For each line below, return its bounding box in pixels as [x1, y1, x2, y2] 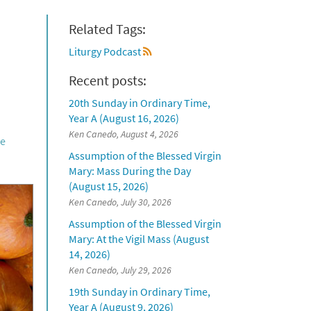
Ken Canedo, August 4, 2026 [68, 128, 178, 141]
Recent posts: [68, 72, 146, 90]
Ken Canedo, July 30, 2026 [68, 196, 171, 209]
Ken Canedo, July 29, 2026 [68, 264, 171, 277]
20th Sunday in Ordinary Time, [68, 96, 210, 110]
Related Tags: [68, 20, 146, 38]
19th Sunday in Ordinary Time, [68, 285, 210, 299]
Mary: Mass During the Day [68, 164, 191, 178]
